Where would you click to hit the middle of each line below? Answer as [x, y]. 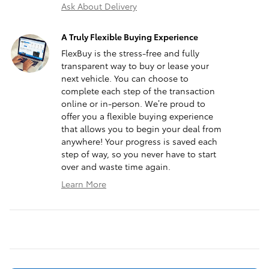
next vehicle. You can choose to [125, 78]
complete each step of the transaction [138, 91]
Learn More [84, 184]
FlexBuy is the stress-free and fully [130, 53]
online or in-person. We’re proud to [133, 104]
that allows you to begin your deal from [141, 129]
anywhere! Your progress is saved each [139, 141]
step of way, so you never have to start [139, 154]
